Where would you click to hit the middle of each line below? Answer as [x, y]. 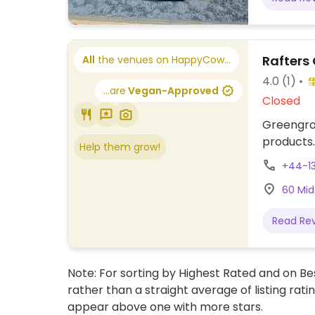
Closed [281, 101]
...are [115, 90]
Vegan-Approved [172, 90]
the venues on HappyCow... [163, 59]
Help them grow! [120, 147]
